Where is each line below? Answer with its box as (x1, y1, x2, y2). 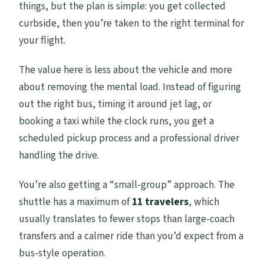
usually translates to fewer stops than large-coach (19, 211, 235, 226)
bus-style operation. (19, 245, 106, 260)
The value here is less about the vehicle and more (19, 62, 233, 77)
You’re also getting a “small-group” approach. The (19, 177, 235, 192)
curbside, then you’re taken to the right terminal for (19, 15, 245, 31)
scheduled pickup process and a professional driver (19, 130, 240, 146)
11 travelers (132, 194, 189, 209)
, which (189, 194, 220, 209)
